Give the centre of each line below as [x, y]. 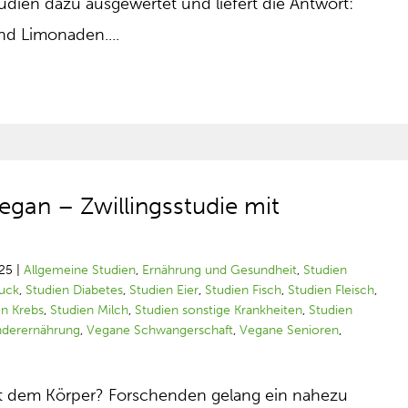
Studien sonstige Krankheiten [219, 310]
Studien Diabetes [75, 290]
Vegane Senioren [290, 330]
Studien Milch [90, 310]
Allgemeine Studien [80, 270]
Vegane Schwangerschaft [160, 330]
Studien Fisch [244, 290]
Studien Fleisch [331, 290]
